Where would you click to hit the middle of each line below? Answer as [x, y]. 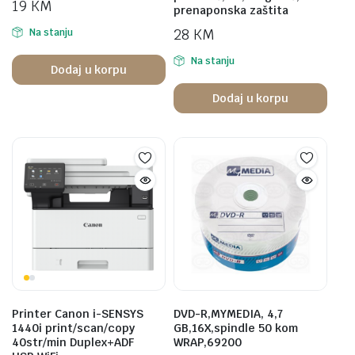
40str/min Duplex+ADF [73, 342]
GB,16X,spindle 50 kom [236, 328]
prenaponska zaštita [231, 10]
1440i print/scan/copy [73, 328]
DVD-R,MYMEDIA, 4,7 [228, 314]
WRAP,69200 [208, 342]
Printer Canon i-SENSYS [78, 314]
